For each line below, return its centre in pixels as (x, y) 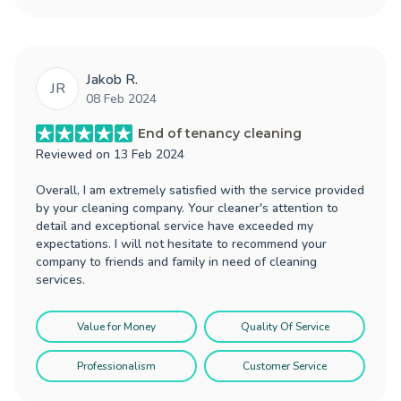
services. (60, 279)
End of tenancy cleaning (220, 133)
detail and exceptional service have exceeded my (175, 226)
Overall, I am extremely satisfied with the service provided (200, 190)
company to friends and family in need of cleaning (176, 261)
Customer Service (285, 366)
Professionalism (116, 366)
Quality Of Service (285, 326)
